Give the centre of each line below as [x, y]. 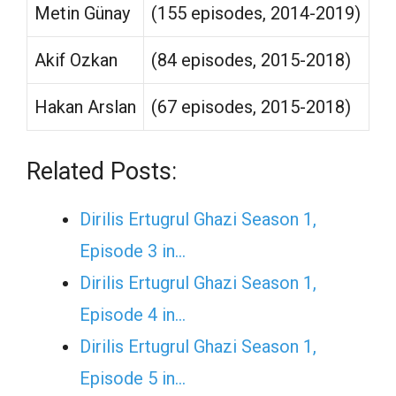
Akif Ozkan [76, 60]
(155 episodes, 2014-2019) [256, 13]
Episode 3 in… [133, 251]
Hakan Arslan [85, 107]
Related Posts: [102, 171]
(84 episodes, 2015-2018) [251, 60]
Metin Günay [82, 13]
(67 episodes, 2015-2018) [251, 107]
